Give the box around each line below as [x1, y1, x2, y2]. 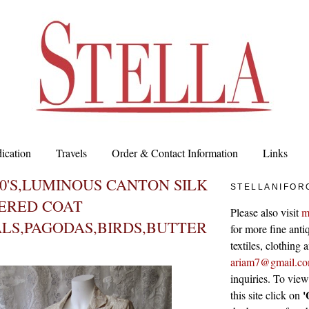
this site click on [230, 287, 303, 302]
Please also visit [230, 204, 301, 219]
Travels [56, 146, 87, 160]
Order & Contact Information [112, 146, 238, 160]
